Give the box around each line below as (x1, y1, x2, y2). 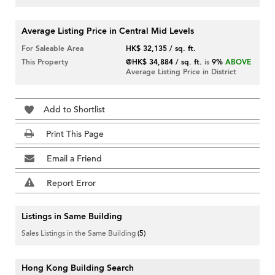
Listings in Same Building (21, 211, 122, 223)
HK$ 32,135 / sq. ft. (126, 44, 196, 54)
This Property (21, 57, 68, 68)
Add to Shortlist (44, 104, 105, 116)
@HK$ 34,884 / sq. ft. (126, 57, 203, 68)
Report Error (47, 177, 96, 190)
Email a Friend (47, 153, 102, 165)
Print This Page (46, 128, 104, 141)
